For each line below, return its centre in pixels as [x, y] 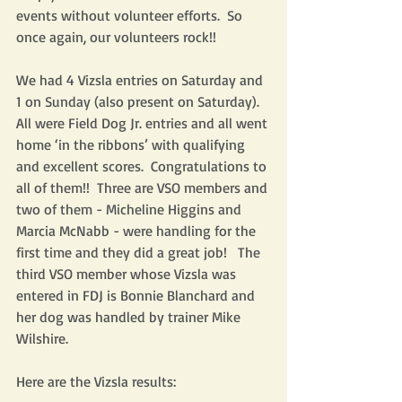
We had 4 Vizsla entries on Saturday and [141, 80]
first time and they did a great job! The [140, 252]
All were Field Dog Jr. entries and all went [144, 123]
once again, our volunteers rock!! [116, 37]
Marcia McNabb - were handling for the [138, 231]
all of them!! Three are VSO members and [144, 188]
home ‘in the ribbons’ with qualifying [132, 144]
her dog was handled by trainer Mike [130, 317]
